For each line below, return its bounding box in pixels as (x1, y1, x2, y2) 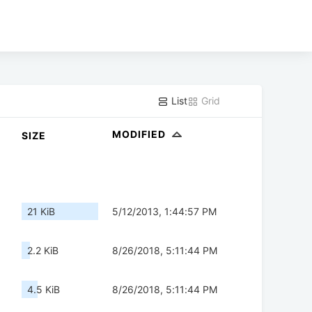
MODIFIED (112, 128, 169, 140)
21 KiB (27, 205, 55, 218)
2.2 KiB (27, 244, 58, 257)
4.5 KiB (27, 283, 60, 296)
